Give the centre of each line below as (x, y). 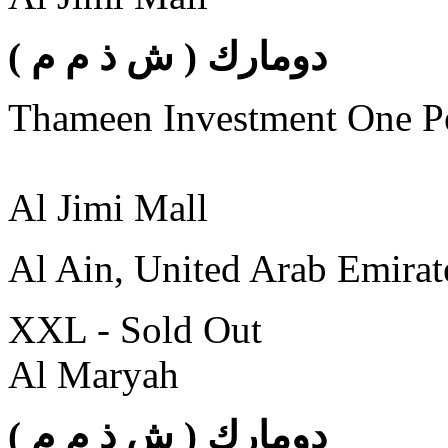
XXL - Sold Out (135, 329)
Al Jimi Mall (108, 207)
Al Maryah (93, 374)
